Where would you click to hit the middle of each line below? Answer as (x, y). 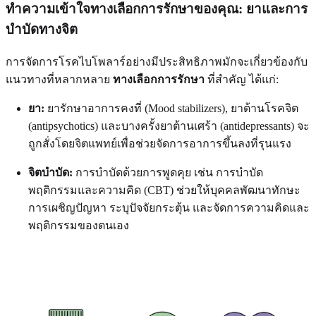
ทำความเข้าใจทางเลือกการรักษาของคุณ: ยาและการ (157, 9)
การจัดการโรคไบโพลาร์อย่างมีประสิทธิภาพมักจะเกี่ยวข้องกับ (157, 61)
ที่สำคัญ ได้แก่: (242, 79)
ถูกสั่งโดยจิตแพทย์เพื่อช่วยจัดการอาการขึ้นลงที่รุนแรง (160, 143)
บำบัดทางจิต (42, 30)
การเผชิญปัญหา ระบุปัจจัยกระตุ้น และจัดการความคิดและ (169, 207)
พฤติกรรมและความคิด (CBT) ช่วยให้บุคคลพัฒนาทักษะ (164, 190)
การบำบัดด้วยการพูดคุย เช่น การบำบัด (168, 172)
